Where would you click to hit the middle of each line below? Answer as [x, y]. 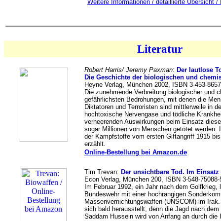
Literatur [160, 49]
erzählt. [95, 144]
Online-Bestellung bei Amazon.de [136, 152]
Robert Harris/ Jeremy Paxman [129, 70]
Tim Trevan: [103, 172]
